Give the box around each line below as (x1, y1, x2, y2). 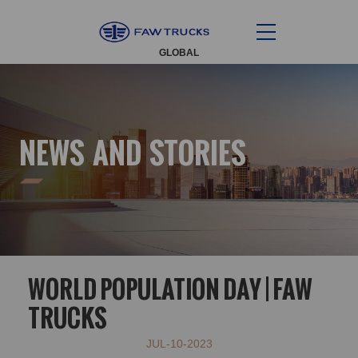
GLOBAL (159, 47, 199, 58)
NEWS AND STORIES (19, 130, 246, 174)
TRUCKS (28, 300, 107, 336)
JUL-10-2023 (145, 337, 213, 350)
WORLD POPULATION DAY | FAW (28, 271, 312, 307)
